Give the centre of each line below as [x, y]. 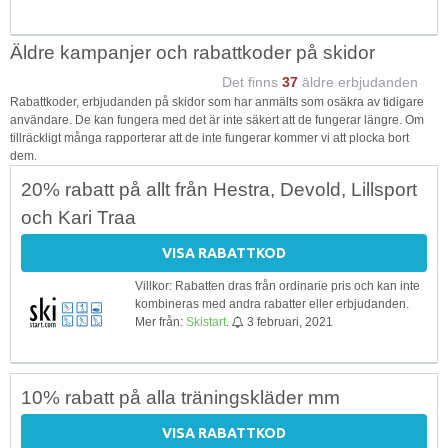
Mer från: [160, 321]
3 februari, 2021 [290, 321]
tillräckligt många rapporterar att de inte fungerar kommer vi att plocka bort [209, 137]
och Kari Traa [78, 217]
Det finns [252, 81]
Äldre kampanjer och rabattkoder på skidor [192, 52]
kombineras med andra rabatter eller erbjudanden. [272, 303]
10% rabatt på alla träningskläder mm [180, 397]
